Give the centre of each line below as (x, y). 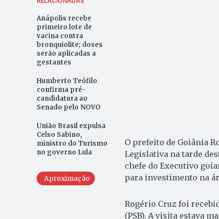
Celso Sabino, (59, 135)
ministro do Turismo (72, 144)
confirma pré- (61, 90)
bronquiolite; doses (69, 45)
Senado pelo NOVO (68, 108)
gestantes (54, 63)
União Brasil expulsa (71, 126)
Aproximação (67, 179)
